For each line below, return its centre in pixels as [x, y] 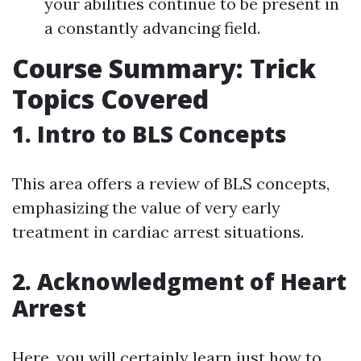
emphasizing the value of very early [146, 207]
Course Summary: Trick [164, 68]
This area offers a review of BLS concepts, [171, 183]
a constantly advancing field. [152, 28]
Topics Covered [110, 99]
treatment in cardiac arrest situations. [158, 232]
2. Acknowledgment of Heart [179, 281]
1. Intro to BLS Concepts [149, 134]
